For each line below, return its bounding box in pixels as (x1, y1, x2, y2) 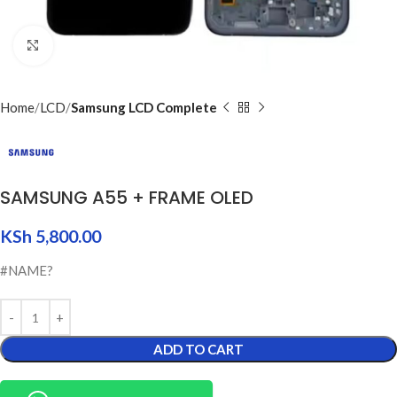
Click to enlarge (52, 38, 144, 53)
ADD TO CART (153, 341, 244, 358)
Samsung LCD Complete (71, 99, 217, 115)
